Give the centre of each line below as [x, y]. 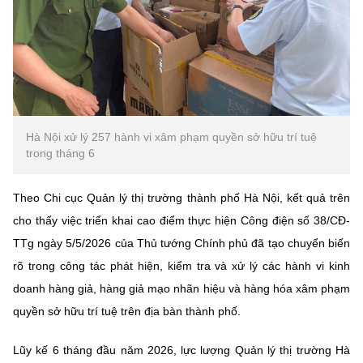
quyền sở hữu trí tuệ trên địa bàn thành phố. [127, 311]
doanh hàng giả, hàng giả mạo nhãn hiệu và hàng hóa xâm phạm [181, 288]
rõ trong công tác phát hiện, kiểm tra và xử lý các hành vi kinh [181, 266]
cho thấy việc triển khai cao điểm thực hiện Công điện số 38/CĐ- [181, 220]
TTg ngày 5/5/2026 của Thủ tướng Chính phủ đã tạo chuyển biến [181, 243]
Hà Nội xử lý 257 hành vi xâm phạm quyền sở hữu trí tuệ [171, 137]
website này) [45, 21]
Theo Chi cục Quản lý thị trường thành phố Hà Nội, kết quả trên [181, 198]
